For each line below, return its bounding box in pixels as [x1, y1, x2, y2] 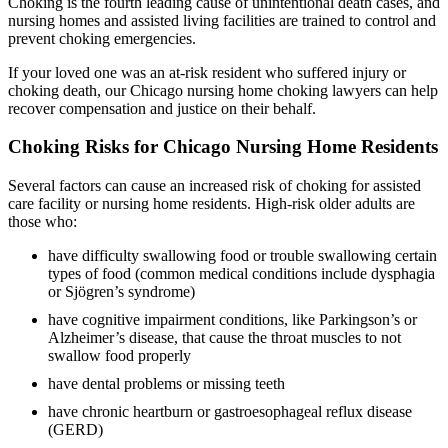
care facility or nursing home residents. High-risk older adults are [8, 195, 415, 213]
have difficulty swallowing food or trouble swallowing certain [48, 247, 437, 265]
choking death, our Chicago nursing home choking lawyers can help [8, 81, 438, 99]
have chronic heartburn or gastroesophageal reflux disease [48, 403, 412, 421]
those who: [8, 213, 77, 231]
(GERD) [48, 421, 103, 439]
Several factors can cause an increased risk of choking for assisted [8, 177, 421, 195]
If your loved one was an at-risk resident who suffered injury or [8, 63, 406, 81]
